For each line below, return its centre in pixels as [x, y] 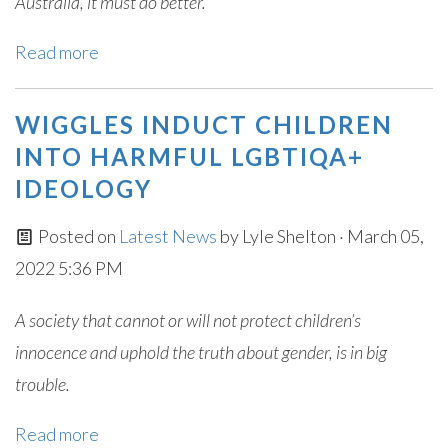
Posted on [76, 236]
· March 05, [379, 236]
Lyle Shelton [288, 236]
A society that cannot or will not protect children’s [188, 320]
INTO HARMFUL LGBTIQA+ [189, 156]
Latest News [169, 236]
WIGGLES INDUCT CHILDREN [204, 124]
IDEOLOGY [83, 188]
